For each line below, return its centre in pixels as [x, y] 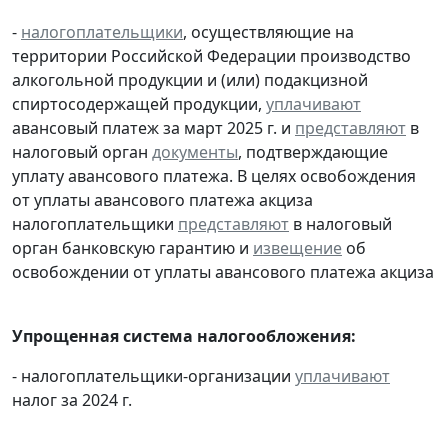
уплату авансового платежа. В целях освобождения [214, 175]
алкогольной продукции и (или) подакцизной [190, 79]
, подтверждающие [313, 151]
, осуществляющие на [268, 31]
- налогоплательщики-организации [153, 375]
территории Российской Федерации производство [211, 55]
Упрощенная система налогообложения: [184, 335]
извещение [297, 247]
